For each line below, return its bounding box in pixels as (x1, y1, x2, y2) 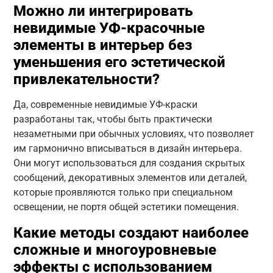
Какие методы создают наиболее (13, 224, 249, 241)
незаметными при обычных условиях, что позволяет (13, 127, 254, 140)
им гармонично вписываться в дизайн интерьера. (13, 142, 242, 154)
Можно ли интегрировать (13, 2, 193, 19)
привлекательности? (13, 70, 160, 88)
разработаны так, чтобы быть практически (13, 113, 212, 125)
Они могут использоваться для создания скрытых (13, 157, 245, 169)
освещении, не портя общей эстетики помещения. (13, 200, 239, 213)
